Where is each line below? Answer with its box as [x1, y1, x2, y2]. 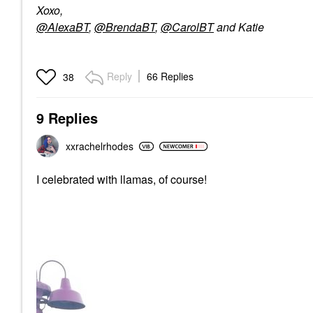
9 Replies [36, 108, 98, 128]
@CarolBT [161, 19, 214, 35]
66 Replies [147, 69, 194, 83]
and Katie [214, 19, 264, 35]
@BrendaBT [94, 19, 155, 35]
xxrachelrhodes [66, 139, 133, 153]
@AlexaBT [36, 19, 89, 35]
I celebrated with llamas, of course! [36, 171, 207, 187]
